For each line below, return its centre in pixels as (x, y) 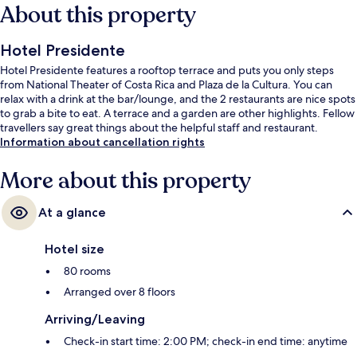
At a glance (72, 212)
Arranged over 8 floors (120, 291)
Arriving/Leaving (95, 319)
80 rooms (87, 271)
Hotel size (75, 249)
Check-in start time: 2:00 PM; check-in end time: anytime (206, 341)
